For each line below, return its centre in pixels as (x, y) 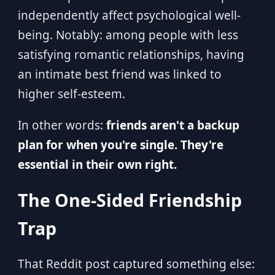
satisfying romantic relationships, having (131, 55)
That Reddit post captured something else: (136, 264)
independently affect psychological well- (129, 15)
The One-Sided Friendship (130, 200)
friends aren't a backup (172, 125)
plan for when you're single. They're (120, 145)
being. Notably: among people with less (128, 35)
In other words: (62, 125)
